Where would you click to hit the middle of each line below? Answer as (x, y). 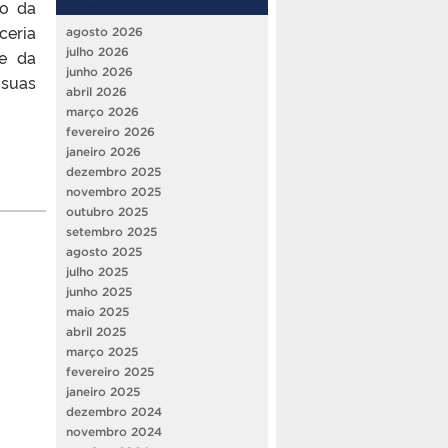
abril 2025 (96, 331)
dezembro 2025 (113, 171)
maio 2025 (97, 311)
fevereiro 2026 (110, 131)
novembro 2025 (113, 191)
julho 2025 (97, 271)
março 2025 (102, 351)
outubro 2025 (107, 211)
